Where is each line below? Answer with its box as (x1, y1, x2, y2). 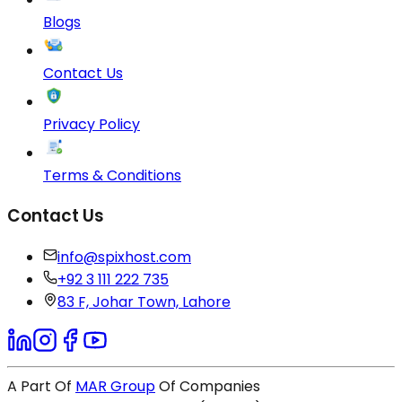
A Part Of (7, 376, 75, 398)
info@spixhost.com (57, 247, 191, 268)
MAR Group (75, 376, 155, 398)
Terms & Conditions (43, 164, 181, 186)
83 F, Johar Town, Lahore (57, 292, 231, 313)
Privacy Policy (43, 113, 140, 135)
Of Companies (155, 376, 260, 398)
